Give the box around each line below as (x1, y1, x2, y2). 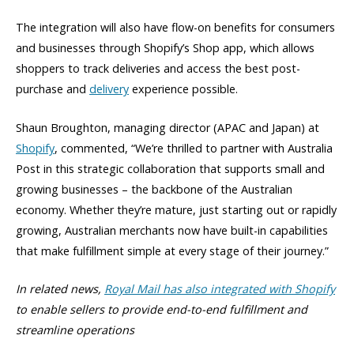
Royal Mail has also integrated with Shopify (104, 281, 335, 296)
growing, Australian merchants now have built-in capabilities (16, 222, 328, 238)
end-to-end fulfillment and (166, 301, 307, 317)
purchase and (16, 81, 89, 97)
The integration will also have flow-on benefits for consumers (16, 20, 335, 36)
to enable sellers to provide (16, 301, 166, 317)
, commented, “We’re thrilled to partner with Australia (55, 140, 333, 156)
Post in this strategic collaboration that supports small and (16, 160, 325, 176)
